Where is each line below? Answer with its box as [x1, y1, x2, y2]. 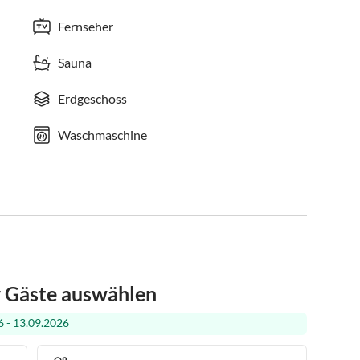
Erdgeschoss [58, 91, 128, 106]
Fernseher [58, 18, 114, 34]
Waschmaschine [58, 127, 148, 142]
